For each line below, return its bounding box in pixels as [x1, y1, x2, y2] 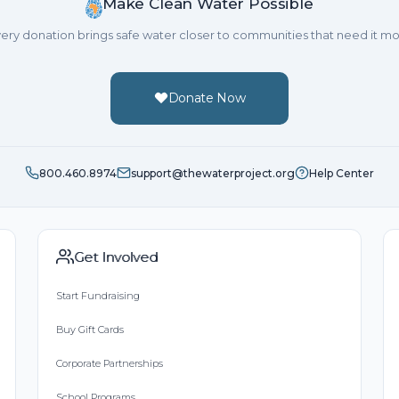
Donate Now [167, 89, 246, 106]
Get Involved [74, 248, 159, 265]
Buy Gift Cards [56, 322, 125, 336]
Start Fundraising [56, 289, 141, 302]
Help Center [309, 166, 374, 180]
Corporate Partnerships [56, 356, 164, 370]
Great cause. [58, 3, 135, 20]
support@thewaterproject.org [131, 166, 295, 180]
